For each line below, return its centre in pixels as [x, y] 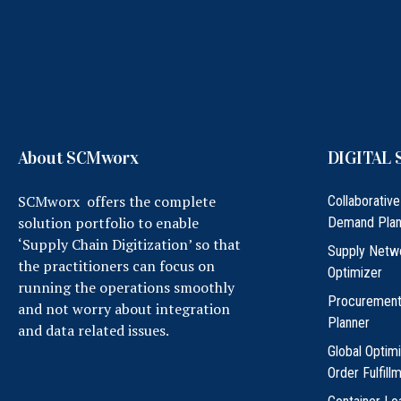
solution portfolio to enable [108, 223]
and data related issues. [94, 331]
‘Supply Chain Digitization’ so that [129, 245]
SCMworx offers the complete [117, 202]
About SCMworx [78, 158]
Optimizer [355, 273]
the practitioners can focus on [116, 266]
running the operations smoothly [126, 288]
